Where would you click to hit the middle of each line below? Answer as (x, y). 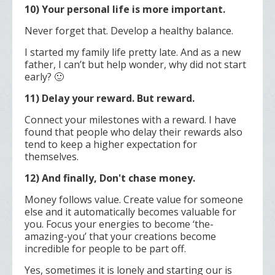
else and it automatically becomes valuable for (130, 212)
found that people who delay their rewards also (134, 132)
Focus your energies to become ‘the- (130, 224)
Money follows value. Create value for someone (134, 200)
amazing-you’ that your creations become (120, 237)
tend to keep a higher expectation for (111, 145)
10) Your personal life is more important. (125, 10)
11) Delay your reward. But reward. (110, 99)
